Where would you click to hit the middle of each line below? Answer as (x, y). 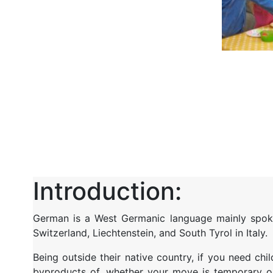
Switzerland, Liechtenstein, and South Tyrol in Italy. (151, 232)
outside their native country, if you (145, 257)
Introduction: (107, 191)
